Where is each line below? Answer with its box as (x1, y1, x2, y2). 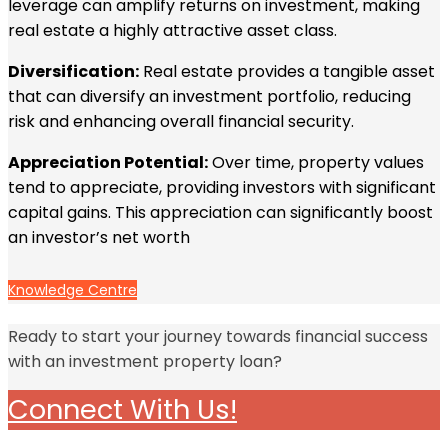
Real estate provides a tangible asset (139, 59, 435, 83)
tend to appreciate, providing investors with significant (8, 175, 436, 199)
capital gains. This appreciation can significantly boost (8, 200, 433, 224)
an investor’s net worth (8, 225, 190, 249)
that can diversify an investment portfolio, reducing (8, 84, 411, 108)
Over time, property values (208, 150, 424, 174)
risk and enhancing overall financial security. (8, 109, 354, 133)
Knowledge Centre (8, 280, 137, 301)
